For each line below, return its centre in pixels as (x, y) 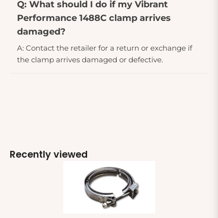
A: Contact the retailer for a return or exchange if (105, 48)
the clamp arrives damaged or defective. (90, 59)
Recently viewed (49, 154)
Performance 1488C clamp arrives (94, 18)
